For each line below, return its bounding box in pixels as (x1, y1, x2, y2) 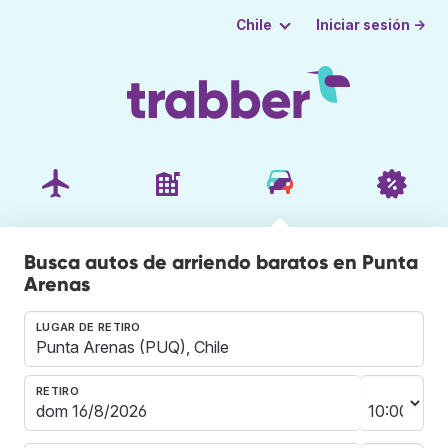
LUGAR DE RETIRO (36, 319, 141, 334)
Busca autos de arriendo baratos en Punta (24, 249, 418, 274)
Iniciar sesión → (316, 16, 427, 33)
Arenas (24, 271, 90, 296)
